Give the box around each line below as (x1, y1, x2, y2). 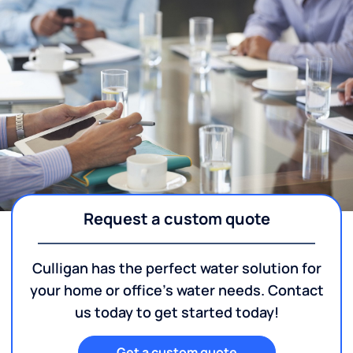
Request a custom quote (83, 208, 270, 230)
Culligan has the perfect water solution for (32, 258, 321, 278)
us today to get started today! (74, 303, 279, 322)
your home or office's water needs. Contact (29, 281, 324, 300)
